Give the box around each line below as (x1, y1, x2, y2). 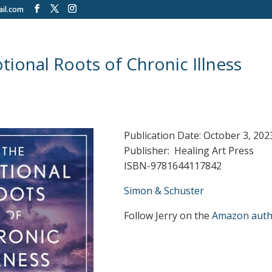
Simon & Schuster (123, 184, 204, 198)
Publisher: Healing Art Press (123, 144, 254, 158)
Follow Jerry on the (123, 209, 212, 223)
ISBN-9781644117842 (123, 159, 222, 173)
